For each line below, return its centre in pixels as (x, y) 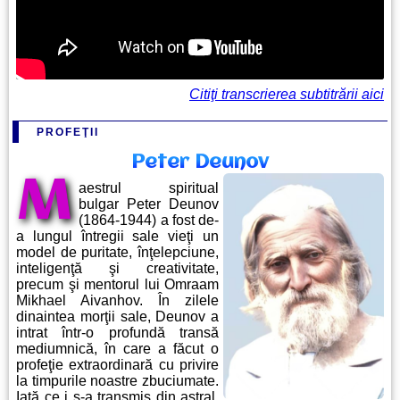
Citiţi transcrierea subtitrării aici (287, 95)
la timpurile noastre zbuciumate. (117, 381)
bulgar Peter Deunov (149, 204)
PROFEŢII (68, 133)
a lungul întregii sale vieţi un (117, 237)
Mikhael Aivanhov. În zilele (117, 301)
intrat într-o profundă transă (117, 333)
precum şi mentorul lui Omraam (117, 285)
